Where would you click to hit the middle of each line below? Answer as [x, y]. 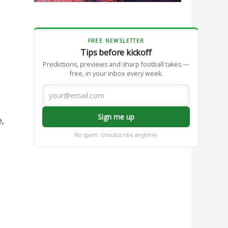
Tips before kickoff [116, 52]
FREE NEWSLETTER [116, 40]
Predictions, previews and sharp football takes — [116, 64]
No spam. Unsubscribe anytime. [116, 135]
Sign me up [116, 117]
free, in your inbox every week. [116, 73]
